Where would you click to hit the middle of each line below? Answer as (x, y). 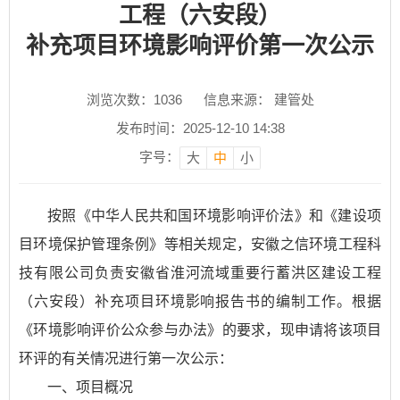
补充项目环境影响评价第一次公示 (200, 46)
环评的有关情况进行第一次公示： (126, 358)
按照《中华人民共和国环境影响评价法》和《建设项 (214, 216)
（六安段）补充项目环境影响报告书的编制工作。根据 (200, 301)
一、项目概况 (90, 387)
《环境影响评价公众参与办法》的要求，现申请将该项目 (200, 330)
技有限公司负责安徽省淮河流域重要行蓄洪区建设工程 (200, 273)
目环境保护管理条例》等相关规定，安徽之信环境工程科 (200, 244)
